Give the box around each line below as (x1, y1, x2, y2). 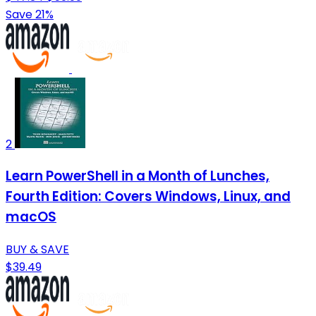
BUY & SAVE (6, 241, 69, 258)
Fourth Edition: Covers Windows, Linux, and (6, 187, 291, 207)
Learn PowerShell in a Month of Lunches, (6, 166, 269, 186)
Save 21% (6, 6, 54, 23)
